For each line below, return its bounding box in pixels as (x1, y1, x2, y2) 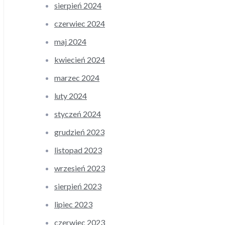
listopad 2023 (54, 145, 102, 155)
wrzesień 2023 (54, 163, 105, 173)
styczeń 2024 (54, 109, 101, 119)
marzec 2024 (54, 73, 99, 83)
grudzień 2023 (54, 127, 104, 137)
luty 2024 (54, 91, 87, 101)
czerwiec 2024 (54, 19, 105, 29)
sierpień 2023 (54, 181, 101, 191)
